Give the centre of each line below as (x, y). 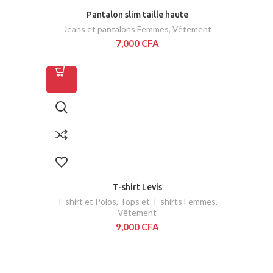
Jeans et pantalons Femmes (116, 29)
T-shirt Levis (137, 187)
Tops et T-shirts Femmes (168, 202)
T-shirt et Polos (87, 202)
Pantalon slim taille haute (137, 15)
